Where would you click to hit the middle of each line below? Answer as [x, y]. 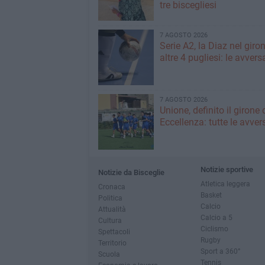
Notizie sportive [227, 169]
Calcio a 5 [216, 217]
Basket [211, 195]
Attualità [112, 209]
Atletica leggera [225, 184]
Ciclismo [214, 229]
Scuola [109, 254]
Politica [110, 198]
